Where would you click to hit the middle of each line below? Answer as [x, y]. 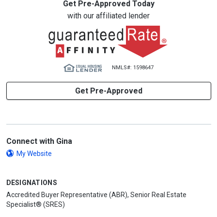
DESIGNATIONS [31, 183]
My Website [34, 154]
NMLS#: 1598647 [133, 68]
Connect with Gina [39, 141]
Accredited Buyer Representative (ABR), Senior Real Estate [96, 195]
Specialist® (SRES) [35, 204]
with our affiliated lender [108, 16]
